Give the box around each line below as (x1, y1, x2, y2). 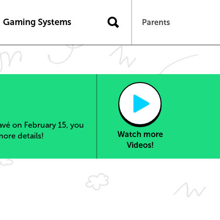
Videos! (126, 141, 154, 149)
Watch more (117, 130, 163, 138)
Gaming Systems (2, 17, 71, 27)
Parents (142, 18, 170, 27)
